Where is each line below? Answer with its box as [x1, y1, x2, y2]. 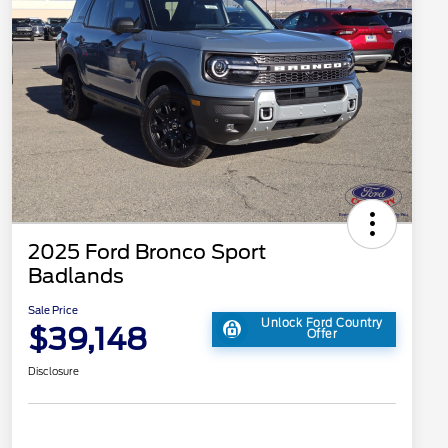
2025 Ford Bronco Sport [28, 240, 266, 265]
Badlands [28, 264, 124, 289]
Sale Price [28, 304, 78, 317]
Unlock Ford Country [261, 316, 383, 331]
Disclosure [28, 365, 79, 378]
